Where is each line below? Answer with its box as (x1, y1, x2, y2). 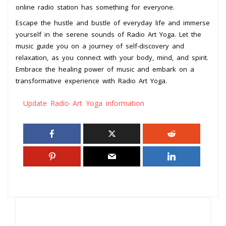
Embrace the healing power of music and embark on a (16, 64, 194, 74)
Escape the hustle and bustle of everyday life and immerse (16, 18, 210, 27)
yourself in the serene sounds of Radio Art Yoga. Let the (16, 29, 201, 39)
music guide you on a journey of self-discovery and (16, 41, 184, 50)
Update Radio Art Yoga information (23, 98, 144, 108)
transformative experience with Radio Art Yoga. (16, 76, 167, 85)
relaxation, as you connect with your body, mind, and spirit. (16, 52, 208, 62)
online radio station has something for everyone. (16, 2, 175, 12)
